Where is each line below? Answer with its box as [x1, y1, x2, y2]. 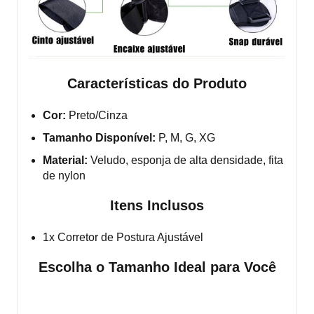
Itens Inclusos [110, 197, 204, 213]
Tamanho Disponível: [43, 131, 156, 144]
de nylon [43, 169, 86, 182]
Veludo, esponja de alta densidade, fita [88, 153, 283, 166]
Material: [43, 153, 88, 166]
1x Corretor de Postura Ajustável [43, 231, 203, 243]
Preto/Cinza [66, 109, 128, 121]
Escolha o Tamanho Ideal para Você [38, 259, 276, 275]
